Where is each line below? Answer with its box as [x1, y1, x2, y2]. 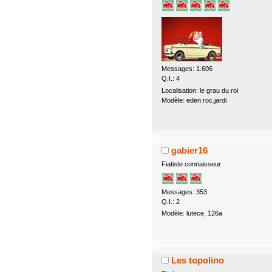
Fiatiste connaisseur [161, 160, 221, 168]
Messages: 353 [161, 188, 207, 196]
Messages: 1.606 [161, 65, 212, 73]
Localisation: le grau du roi [161, 86, 238, 94]
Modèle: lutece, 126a [161, 209, 222, 217]
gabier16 [171, 144, 208, 155]
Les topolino [171, 255, 225, 266]
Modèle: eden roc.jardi [161, 96, 226, 104]
